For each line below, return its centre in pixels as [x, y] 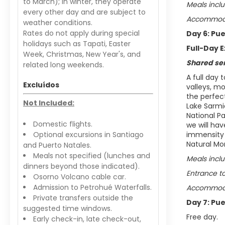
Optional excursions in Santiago [88, 135]
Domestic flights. [63, 124]
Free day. [202, 217]
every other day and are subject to [84, 12]
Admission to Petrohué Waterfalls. [92, 187]
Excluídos [41, 85]
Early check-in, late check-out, [87, 219]
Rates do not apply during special [81, 33]
